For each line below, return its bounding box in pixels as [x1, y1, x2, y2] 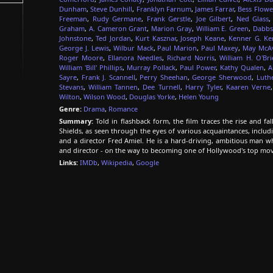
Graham [59, 24, 85, 33]
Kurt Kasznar [135, 34, 176, 43]
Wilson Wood [83, 92, 126, 101]
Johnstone [59, 34, 91, 43]
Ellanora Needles [108, 53, 163, 62]
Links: [59, 158, 78, 167]
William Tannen [88, 82, 138, 91]
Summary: [59, 116, 93, 126]
